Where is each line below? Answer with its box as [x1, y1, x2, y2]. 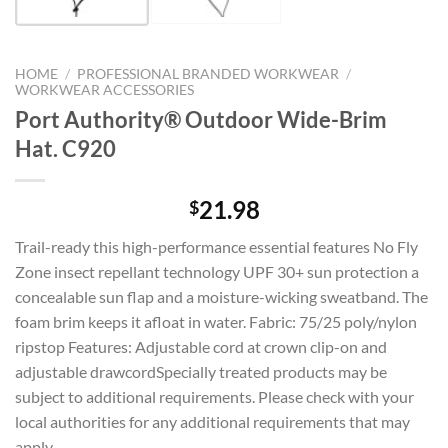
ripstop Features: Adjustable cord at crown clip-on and [15, 336, 387, 356]
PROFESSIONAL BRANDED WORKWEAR [77, 65, 340, 82]
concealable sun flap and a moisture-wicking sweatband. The [15, 286, 428, 306]
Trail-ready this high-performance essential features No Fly [15, 236, 418, 256]
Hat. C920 [15, 134, 116, 162]
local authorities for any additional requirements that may [15, 411, 410, 431]
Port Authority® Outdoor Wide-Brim [15, 105, 387, 133]
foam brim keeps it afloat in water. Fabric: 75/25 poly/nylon [15, 311, 417, 331]
